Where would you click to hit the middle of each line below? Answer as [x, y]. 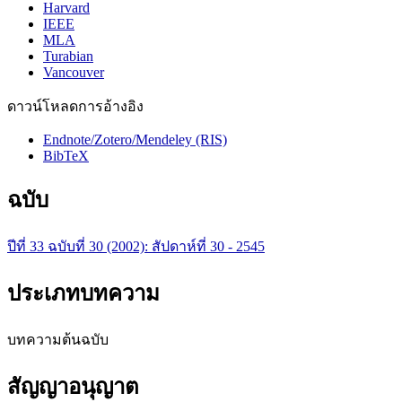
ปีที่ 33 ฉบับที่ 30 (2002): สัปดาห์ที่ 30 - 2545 [136, 246]
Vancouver [74, 72]
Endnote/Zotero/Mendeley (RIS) [135, 139]
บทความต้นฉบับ [58, 339]
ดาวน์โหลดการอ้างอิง [75, 106]
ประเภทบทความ [83, 293]
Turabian [68, 56]
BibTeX [66, 155]
